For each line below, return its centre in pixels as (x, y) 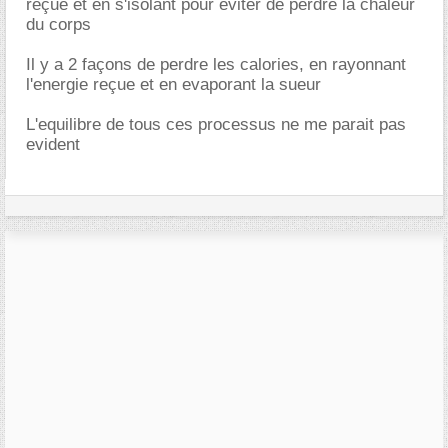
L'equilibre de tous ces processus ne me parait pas (216, 124)
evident (53, 144)
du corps (58, 24)
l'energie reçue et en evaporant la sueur (173, 84)
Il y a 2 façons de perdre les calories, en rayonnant (216, 64)
